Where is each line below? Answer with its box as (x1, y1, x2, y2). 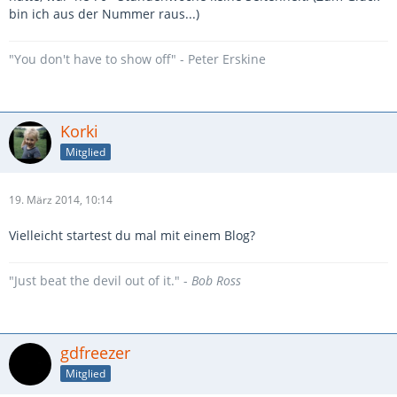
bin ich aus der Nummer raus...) (9, 5, 199, 22)
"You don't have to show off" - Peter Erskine (9, 51, 266, 67)
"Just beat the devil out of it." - (9, 272, 191, 289)
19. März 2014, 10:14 (9, 192, 113, 207)
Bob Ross (191, 272, 241, 289)
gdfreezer (60, 342, 130, 363)
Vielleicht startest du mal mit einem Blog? (9, 227, 255, 244)
